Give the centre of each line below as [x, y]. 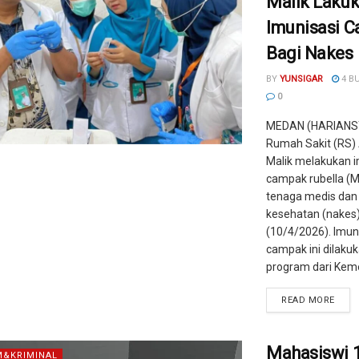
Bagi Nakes [310, 53]
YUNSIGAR [301, 79]
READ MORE [308, 300]
